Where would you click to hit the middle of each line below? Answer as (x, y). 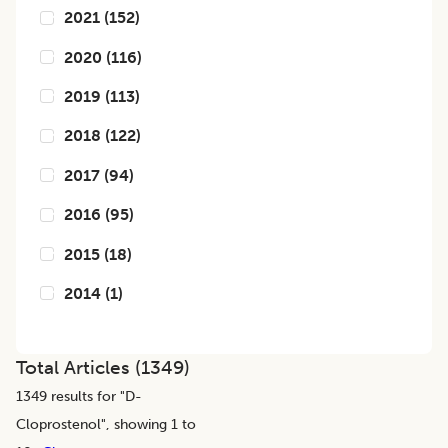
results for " (86, 396)
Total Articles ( (78, 368)
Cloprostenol (58, 424)
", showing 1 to (148, 424)
